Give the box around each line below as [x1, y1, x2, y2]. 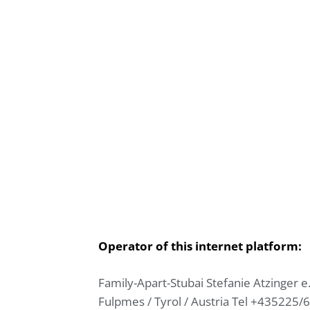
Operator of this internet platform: [98, 237, 302, 254]
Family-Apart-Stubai [98, 274, 206, 291]
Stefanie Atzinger [206, 274, 301, 291]
